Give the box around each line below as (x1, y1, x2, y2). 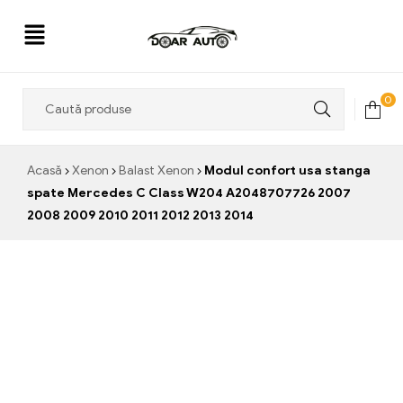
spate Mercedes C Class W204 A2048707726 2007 (27, 185, 351, 201)
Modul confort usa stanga (201, 163, 371, 178)
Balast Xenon (119, 163, 194, 178)
